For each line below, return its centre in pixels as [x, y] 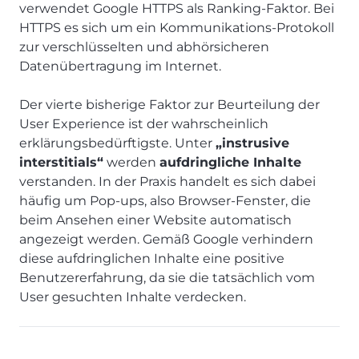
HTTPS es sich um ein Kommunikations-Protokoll [177, 27]
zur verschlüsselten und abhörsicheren [144, 46]
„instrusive [252, 143]
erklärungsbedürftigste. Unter [117, 143]
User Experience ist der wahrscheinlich [144, 123]
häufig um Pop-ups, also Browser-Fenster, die [165, 200]
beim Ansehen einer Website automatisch [155, 220]
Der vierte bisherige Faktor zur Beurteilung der [169, 104]
